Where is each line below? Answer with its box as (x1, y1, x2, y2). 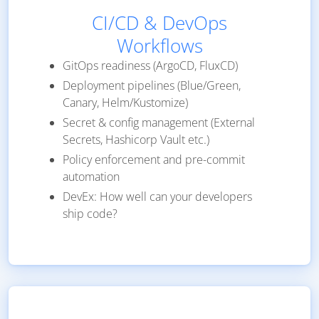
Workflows (116, 33, 203, 59)
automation (63, 169, 120, 185)
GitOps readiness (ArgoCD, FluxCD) (63, 58, 238, 74)
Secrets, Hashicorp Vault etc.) (63, 132, 209, 148)
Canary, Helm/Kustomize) (63, 95, 188, 111)
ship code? (63, 206, 117, 222)
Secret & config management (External (63, 115, 255, 131)
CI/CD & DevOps (92, 10, 227, 36)
